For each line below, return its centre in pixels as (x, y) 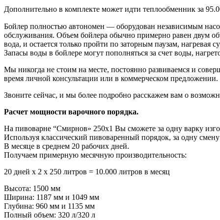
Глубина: (19, 206)
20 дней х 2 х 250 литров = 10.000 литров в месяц (87, 171)
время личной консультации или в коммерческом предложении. (111, 78)
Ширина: (19, 197)
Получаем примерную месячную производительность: (95, 155)
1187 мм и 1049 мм (68, 197)
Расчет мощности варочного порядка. (71, 111)
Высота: (17, 188)
